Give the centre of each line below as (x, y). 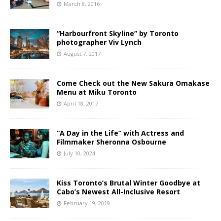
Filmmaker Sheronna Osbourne (111, 142)
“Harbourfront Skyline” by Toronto (118, 33)
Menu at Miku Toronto (97, 92)
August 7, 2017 (82, 53)
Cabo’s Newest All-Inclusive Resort (118, 191)
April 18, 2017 (81, 103)
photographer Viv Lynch (99, 42)
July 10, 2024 (79, 153)
